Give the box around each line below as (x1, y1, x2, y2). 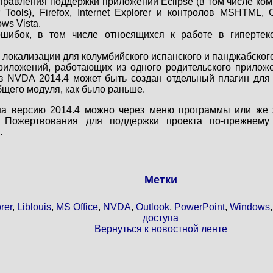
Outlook (135, 201, 169, 212)
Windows (229, 201, 270, 212)
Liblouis (16, 201, 51, 212)
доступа (143, 212, 179, 223)
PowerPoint (174, 201, 225, 212)
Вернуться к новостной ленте (94, 223, 227, 234)
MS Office (55, 201, 98, 212)
